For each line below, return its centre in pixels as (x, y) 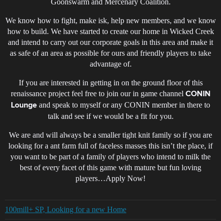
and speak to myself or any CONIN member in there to (124, 105)
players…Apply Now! (110, 179)
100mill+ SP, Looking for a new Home (66, 210)
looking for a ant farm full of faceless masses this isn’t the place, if (110, 146)
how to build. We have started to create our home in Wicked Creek (110, 32)
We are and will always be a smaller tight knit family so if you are (110, 135)
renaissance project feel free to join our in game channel (98, 94)
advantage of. (110, 64)
